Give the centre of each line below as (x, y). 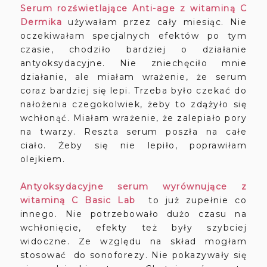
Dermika (41, 22)
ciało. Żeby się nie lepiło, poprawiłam (133, 146)
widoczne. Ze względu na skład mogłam (133, 242)
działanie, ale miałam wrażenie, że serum (133, 77)
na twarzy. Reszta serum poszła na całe (133, 132)
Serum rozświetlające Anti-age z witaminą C (133, 9)
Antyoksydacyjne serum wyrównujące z (133, 187)
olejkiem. (44, 159)
